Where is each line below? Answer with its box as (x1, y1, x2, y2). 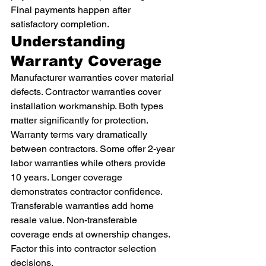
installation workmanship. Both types (11, 100, 166, 112)
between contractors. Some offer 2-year (11, 143, 177, 154)
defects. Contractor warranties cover (11, 86, 163, 97)
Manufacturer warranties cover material (11, 72, 176, 83)
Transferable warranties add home (11, 200, 156, 211)
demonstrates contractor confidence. (11, 186, 163, 197)
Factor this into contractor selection (11, 243, 159, 254)
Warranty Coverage (11, 53, 161, 69)
